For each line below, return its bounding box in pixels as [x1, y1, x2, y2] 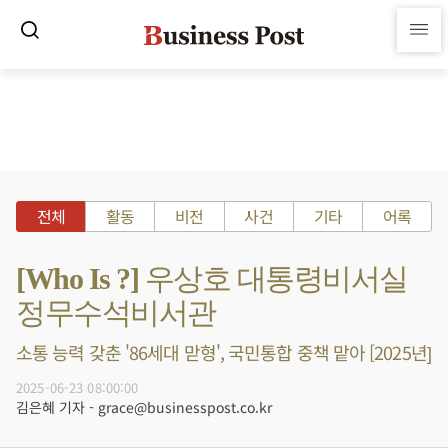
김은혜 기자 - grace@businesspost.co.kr [16, 397, 272, 417]
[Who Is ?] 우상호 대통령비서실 [16, 262, 408, 295]
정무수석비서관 [16, 296, 216, 329]
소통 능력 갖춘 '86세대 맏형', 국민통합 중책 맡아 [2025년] [16, 339, 431, 365]
